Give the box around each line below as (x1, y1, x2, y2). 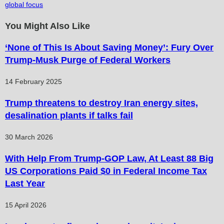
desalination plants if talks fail (5, 110, 133, 120)
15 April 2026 (5, 200, 46, 209)
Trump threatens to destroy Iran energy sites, (5, 97, 198, 108)
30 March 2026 (5, 132, 53, 141)
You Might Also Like (5, 20, 90, 31)
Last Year (5, 178, 45, 188)
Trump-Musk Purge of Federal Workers (5, 54, 170, 65)
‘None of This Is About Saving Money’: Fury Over (5, 42, 213, 52)
